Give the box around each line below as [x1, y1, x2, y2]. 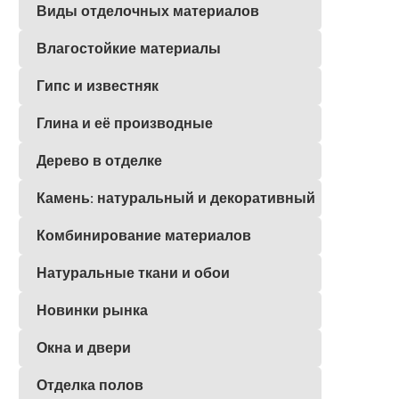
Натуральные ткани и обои [37, 264, 230, 283]
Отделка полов [37, 376, 143, 395]
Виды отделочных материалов [37, 2, 259, 21]
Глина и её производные [37, 114, 213, 134]
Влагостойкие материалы [37, 39, 221, 59]
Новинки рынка [37, 301, 148, 321]
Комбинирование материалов [37, 226, 251, 246]
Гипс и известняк [37, 77, 159, 96]
